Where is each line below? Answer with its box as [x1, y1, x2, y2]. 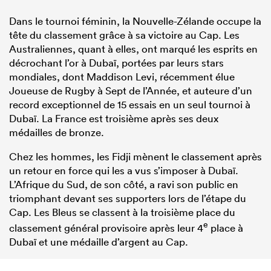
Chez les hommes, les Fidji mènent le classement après [9, 149, 262, 163]
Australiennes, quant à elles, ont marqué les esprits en [9, 42, 258, 55]
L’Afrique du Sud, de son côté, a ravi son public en [9, 177, 238, 191]
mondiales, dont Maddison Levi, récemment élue [9, 70, 235, 83]
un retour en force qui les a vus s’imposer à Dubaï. [9, 163, 238, 177]
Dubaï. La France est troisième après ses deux [9, 111, 218, 125]
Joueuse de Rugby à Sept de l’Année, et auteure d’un [9, 83, 252, 97]
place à [208, 221, 243, 234]
